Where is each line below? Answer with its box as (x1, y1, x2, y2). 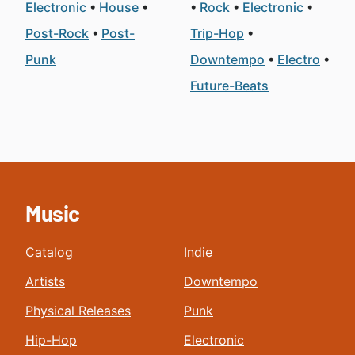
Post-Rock (25, 25, 89, 41)
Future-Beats (190, 78, 269, 94)
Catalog (25, 244, 73, 260)
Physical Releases (25, 303, 131, 319)
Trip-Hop (190, 25, 244, 41)
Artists (25, 273, 65, 289)
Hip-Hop (25, 332, 77, 348)
